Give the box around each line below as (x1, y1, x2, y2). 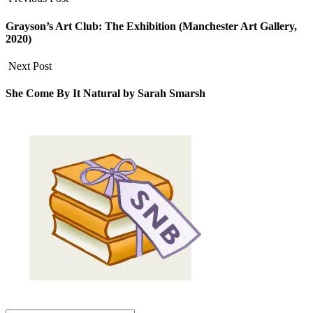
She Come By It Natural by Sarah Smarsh (6, 87, 205, 100)
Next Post (8, 59, 52, 72)
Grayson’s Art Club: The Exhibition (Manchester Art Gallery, (6, 20, 297, 32)
